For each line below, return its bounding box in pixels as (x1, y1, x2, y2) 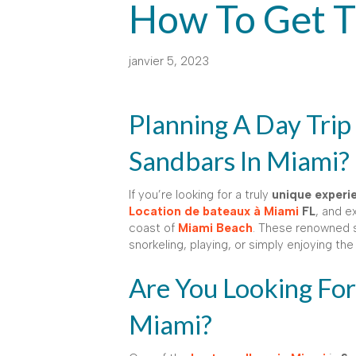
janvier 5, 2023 (129, 53, 209, 68)
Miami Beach (178, 220, 253, 235)
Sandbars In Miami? (129, 144, 350, 176)
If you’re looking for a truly (129, 187, 272, 202)
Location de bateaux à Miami (129, 203, 299, 219)
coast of (129, 220, 178, 235)
